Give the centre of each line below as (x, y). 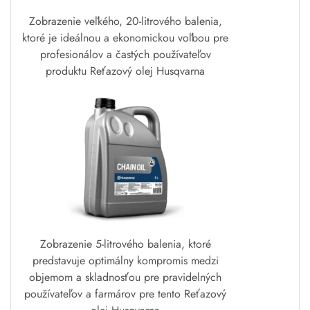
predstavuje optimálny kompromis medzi (125, 261)
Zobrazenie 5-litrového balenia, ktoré (125, 244)
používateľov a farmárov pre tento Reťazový (125, 294)
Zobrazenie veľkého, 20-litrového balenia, (125, 21)
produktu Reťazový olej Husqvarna (125, 71)
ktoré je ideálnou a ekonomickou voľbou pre (125, 38)
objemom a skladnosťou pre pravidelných (125, 277)
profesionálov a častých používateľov (125, 55)
